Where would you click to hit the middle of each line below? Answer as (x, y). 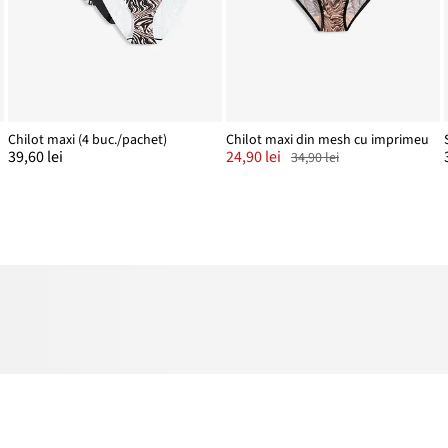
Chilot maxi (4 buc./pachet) (87, 140)
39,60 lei (35, 157)
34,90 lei (315, 158)
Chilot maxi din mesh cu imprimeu (327, 140)
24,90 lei (253, 157)
